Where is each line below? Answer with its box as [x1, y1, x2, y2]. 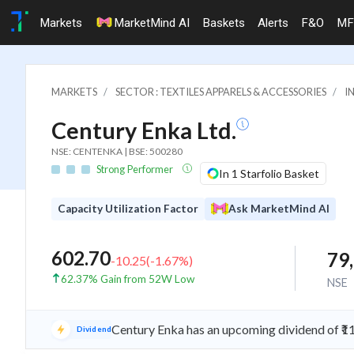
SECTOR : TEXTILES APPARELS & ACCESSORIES [115, 85, 326, 98]
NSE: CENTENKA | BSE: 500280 [51, 145, 183, 157]
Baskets [202, 15, 245, 30]
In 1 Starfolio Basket [218, 166, 319, 180]
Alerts [258, 15, 288, 30]
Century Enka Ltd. [51, 116, 236, 144]
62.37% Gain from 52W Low [61, 272, 194, 285]
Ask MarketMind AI [228, 201, 330, 215]
